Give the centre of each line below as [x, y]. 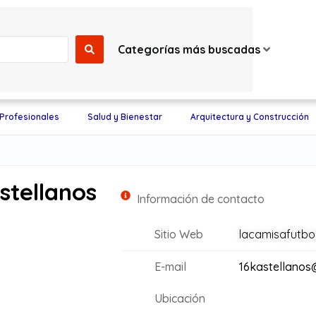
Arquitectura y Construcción [249, 117]
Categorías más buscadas [189, 49]
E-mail [170, 267]
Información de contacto [200, 199]
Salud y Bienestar [124, 117]
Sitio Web [178, 234]
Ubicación [180, 298]
